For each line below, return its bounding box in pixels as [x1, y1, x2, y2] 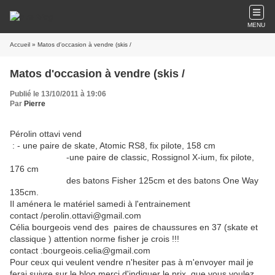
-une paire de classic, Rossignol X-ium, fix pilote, [10, 152, 254, 162]
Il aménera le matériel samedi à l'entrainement [10, 199, 190, 209]
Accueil [10, 41, 30, 48]
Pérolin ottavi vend [10, 129, 82, 139]
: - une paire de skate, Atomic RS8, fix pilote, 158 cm [10, 141, 215, 150]
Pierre [24, 99, 45, 108]
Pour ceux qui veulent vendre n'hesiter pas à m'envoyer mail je [10, 257, 254, 267]
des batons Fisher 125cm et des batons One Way [10, 176, 258, 185]
